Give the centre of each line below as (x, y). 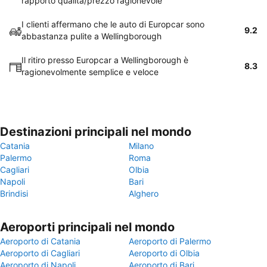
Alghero (144, 193)
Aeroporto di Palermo (170, 241)
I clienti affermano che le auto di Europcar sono (113, 24)
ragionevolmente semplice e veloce (90, 72)
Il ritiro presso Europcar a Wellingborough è (105, 60)
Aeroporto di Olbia (164, 253)
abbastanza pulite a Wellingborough (91, 36)
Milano (141, 146)
